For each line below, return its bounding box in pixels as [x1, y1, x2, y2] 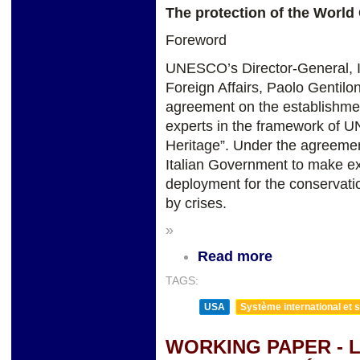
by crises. [166, 195, 227, 212]
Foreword [166, 32, 227, 49]
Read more [198, 248, 272, 264]
